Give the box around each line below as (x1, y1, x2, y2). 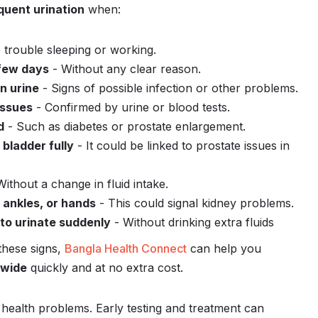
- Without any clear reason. (49, 62, 201, 76)
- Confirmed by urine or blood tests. (33, 100, 230, 114)
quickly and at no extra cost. (27, 261, 183, 275)
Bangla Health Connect (65, 241, 187, 256)
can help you (187, 241, 261, 256)
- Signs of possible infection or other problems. (39, 81, 298, 95)
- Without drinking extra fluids (111, 215, 274, 229)
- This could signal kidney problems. (96, 196, 294, 210)
